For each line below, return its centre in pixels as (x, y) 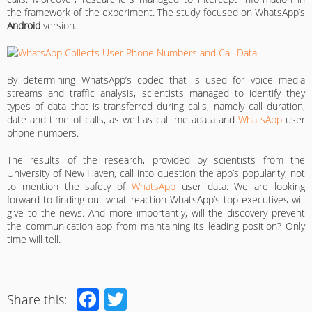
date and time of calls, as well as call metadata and (123, 119)
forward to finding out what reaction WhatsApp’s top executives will (156, 200)
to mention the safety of (69, 186)
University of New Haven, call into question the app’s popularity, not (156, 173)
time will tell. (34, 239)
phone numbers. (43, 133)
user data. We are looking (240, 186)
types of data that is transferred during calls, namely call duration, (156, 106)
